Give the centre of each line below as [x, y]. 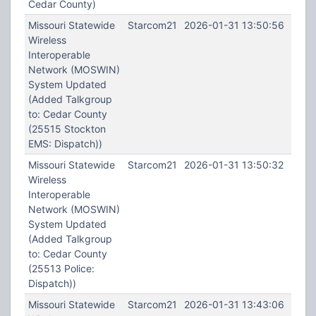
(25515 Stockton [67, 129]
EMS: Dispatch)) [65, 144]
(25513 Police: [61, 268]
